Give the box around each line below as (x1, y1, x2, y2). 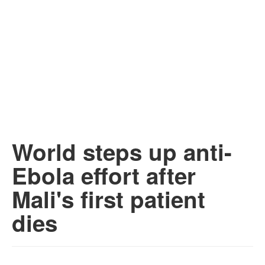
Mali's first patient (12, 183, 205, 215)
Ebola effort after (12, 159, 196, 192)
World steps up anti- (12, 135, 232, 168)
